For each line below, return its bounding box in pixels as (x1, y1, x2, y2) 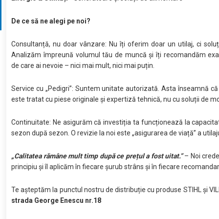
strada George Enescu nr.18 (11, 196, 102, 204)
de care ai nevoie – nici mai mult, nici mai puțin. (11, 61, 155, 69)
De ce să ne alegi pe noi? (11, 17, 91, 25)
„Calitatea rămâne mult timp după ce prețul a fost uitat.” (11, 152, 185, 160)
